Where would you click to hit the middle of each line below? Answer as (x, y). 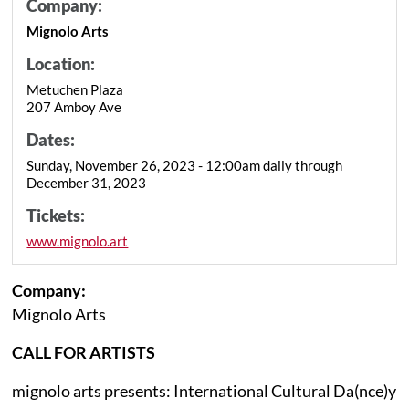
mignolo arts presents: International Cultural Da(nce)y (204, 390)
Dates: (51, 139)
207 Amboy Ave (74, 106)
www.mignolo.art (78, 241)
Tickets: (56, 215)
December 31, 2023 (87, 182)
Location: (61, 63)
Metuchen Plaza (75, 89)
